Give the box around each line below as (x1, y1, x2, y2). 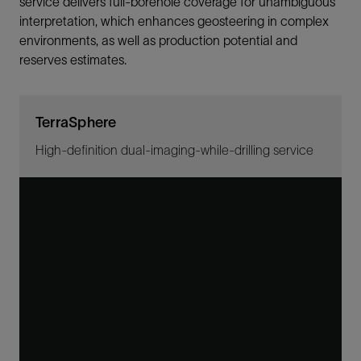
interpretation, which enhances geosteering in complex (19, 14, 329, 29)
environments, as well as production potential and (19, 33, 297, 48)
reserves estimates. (19, 52, 127, 68)
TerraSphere (35, 114, 117, 131)
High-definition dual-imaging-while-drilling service (35, 142, 313, 157)
